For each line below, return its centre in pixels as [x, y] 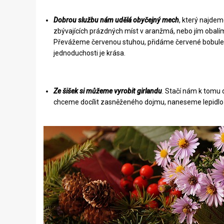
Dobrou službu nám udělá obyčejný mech [116, 20]
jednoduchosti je [80, 53]
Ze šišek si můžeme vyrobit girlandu [108, 91]
